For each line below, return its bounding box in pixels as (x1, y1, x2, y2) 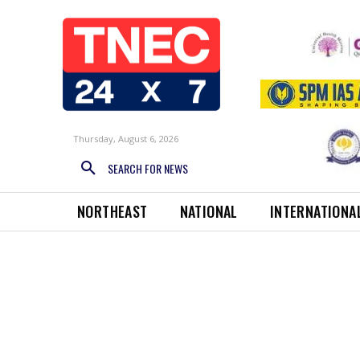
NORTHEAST (77, 201, 148, 223)
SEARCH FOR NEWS (108, 160, 188, 178)
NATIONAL (179, 201, 238, 223)
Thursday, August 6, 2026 (73, 132, 178, 145)
